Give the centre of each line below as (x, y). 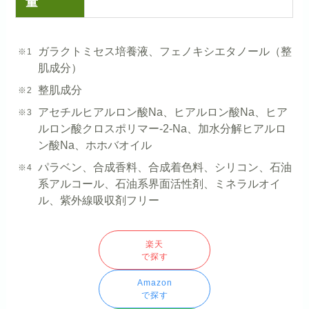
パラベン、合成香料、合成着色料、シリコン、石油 (165, 167)
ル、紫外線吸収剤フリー (98, 200)
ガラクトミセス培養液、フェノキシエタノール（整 (165, 51)
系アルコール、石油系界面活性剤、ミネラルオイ (159, 184)
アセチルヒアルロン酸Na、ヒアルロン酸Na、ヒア (162, 112)
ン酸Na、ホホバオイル (94, 145)
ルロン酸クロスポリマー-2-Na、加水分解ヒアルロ (162, 129)
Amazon (154, 282)
